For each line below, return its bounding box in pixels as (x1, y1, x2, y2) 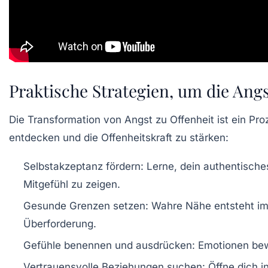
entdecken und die (9, 132, 101, 144)
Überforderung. (23, 218, 96, 230)
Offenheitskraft (101, 132, 172, 144)
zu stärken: (172, 132, 229, 144)
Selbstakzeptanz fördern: (23, 160, 144, 173)
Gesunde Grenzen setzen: (23, 200, 148, 212)
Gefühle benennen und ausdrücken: (23, 239, 195, 252)
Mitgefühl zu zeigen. (23, 178, 120, 191)
